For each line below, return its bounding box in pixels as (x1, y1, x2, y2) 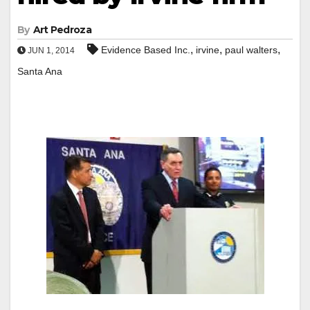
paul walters (225, 44, 277, 55)
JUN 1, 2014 (26, 45, 75, 55)
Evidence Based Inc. (101, 44, 190, 55)
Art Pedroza (33, 23, 91, 36)
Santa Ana (17, 65, 62, 77)
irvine (196, 44, 219, 55)
